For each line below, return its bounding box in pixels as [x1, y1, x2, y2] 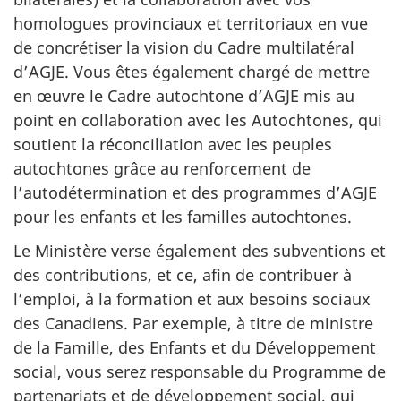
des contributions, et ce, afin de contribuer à [13, 264, 352, 286]
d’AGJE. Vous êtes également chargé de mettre [13, 60, 370, 82]
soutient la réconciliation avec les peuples [13, 132, 332, 155]
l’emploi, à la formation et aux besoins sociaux [13, 288, 371, 310]
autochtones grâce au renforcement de [13, 157, 311, 179]
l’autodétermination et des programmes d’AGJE [13, 181, 377, 203]
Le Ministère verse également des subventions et [13, 240, 386, 261]
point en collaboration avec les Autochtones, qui [13, 108, 382, 131]
